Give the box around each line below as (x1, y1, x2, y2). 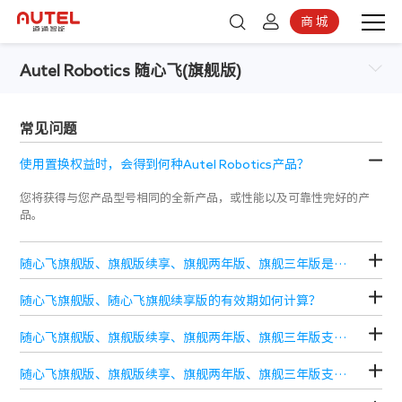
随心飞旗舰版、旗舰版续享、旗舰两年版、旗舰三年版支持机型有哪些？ (334, 367, 347, 380)
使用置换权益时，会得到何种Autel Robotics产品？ (20, 157, 310, 170)
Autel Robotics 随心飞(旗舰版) (20, 61, 242, 78)
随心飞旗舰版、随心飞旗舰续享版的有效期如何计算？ (20, 293, 322, 307)
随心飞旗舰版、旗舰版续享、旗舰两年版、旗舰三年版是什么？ (334, 257, 347, 270)
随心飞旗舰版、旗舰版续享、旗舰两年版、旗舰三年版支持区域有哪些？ (334, 330, 347, 344)
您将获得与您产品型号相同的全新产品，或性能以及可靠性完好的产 (20, 191, 371, 204)
